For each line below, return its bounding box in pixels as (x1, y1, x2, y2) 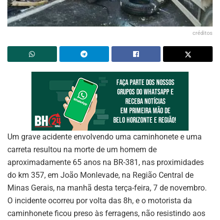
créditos (192, 29, 213, 36)
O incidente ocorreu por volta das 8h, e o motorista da (7, 195, 192, 205)
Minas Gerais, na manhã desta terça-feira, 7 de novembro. (7, 183, 207, 192)
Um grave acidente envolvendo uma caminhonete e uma (7, 132, 202, 141)
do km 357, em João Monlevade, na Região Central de (7, 170, 193, 180)
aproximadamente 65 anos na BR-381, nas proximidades (7, 157, 204, 167)
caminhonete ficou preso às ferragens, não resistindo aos (7, 208, 205, 218)
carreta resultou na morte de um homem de (7, 144, 157, 154)
